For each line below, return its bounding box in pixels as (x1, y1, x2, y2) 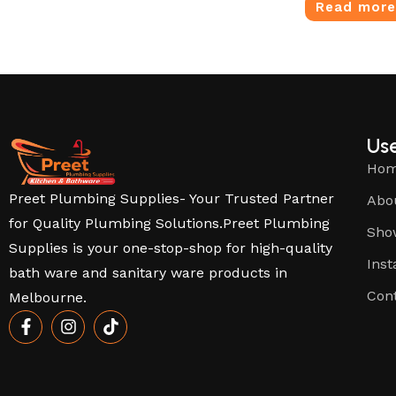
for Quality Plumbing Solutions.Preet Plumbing (9, 214, 330, 232)
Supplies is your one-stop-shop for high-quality (9, 239, 332, 256)
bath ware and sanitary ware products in (9, 263, 287, 281)
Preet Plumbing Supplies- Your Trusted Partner (9, 189, 334, 207)
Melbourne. (9, 288, 87, 306)
